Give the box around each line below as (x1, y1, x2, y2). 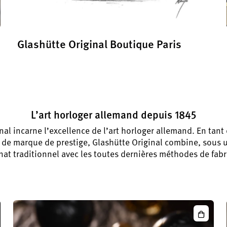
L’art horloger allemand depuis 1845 (30, 106, 197, 122)
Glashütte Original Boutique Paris (17, 35, 181, 52)
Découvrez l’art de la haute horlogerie (17, 53, 148, 66)
